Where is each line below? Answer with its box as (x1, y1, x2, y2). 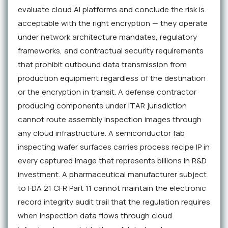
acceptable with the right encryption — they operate (18, 18, 208, 29)
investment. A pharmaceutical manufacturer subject (18, 169, 207, 180)
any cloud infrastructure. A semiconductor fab (18, 128, 185, 139)
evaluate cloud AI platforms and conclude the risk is (18, 4, 205, 15)
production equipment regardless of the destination (18, 73, 206, 84)
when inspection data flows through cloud (18, 210, 172, 221)
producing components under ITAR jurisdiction (18, 100, 187, 111)
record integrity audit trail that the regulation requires (18, 196, 210, 208)
